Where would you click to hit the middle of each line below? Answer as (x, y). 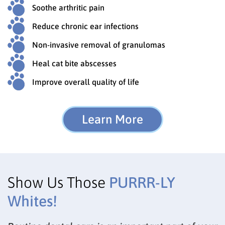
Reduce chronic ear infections (85, 26)
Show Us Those (58, 183)
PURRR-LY (142, 183)
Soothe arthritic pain (68, 7)
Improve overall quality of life (86, 82)
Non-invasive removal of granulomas (99, 44)
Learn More (113, 120)
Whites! (32, 201)
